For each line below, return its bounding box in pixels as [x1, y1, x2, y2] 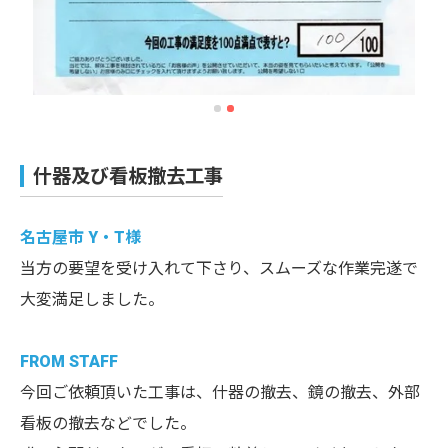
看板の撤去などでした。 [20, 413, 196, 433]
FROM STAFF [20, 351, 118, 371]
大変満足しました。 [20, 289, 164, 309]
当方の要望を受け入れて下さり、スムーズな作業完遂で [20, 258, 418, 278]
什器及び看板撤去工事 [33, 161, 223, 191]
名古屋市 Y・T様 [20, 227, 141, 247]
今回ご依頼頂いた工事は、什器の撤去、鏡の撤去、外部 [20, 382, 420, 402]
